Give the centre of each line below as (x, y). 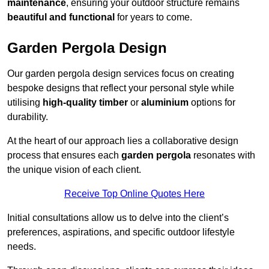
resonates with (223, 156)
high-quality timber (85, 103)
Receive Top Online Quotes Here (134, 194)
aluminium (165, 103)
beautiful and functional (61, 17)
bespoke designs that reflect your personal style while (121, 88)
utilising (25, 103)
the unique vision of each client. (74, 170)
